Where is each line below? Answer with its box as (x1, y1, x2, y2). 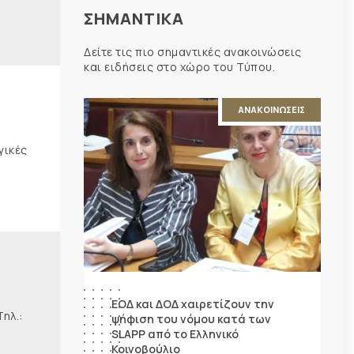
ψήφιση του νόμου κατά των (111, 311, 271, 326)
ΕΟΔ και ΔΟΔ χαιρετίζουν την (111, 296, 274, 311)
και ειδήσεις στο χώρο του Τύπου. (84, 58, 275, 74)
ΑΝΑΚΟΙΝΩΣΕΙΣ (238, 103, 305, 115)
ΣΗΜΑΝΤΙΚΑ (84, 7, 184, 29)
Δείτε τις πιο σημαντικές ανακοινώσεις (84, 43, 302, 59)
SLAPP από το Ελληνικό (111, 326, 239, 341)
